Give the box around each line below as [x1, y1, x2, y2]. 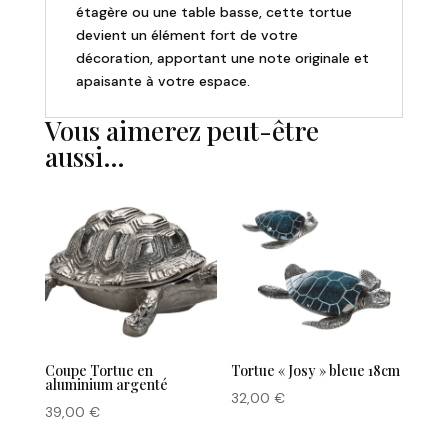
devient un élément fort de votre [75, 26, 298, 45]
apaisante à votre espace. [75, 72, 250, 91]
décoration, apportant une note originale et [75, 49, 369, 68]
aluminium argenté [44, 374, 168, 394]
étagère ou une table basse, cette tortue [75, 3, 352, 22]
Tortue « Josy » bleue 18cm [231, 360, 401, 380]
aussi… [44, 139, 125, 175]
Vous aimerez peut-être [44, 113, 319, 149]
